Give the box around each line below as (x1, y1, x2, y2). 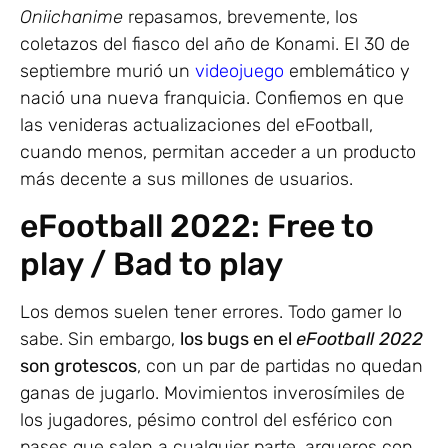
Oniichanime (20, 6, 123, 29)
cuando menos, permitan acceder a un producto (20, 141, 416, 164)
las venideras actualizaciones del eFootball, (20, 114, 373, 137)
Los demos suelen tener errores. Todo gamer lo (20, 301, 402, 324)
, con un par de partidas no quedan (137, 355, 423, 378)
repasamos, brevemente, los (123, 6, 358, 29)
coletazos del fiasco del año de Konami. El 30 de (20, 33, 410, 56)
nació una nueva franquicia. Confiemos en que (20, 87, 404, 110)
